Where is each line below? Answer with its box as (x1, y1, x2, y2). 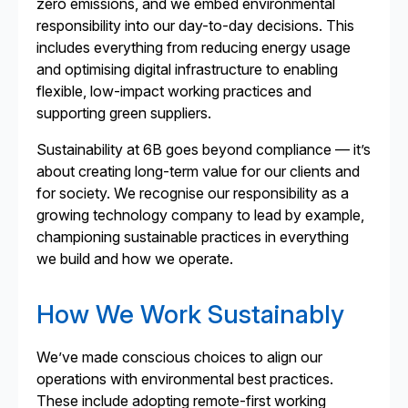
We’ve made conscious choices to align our (36, 348, 322, 366)
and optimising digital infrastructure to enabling (36, 60, 338, 78)
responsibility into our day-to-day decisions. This (36, 16, 354, 35)
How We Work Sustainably (36, 299, 344, 330)
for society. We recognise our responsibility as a (36, 184, 349, 202)
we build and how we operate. (36, 250, 233, 268)
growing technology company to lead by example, (36, 206, 364, 224)
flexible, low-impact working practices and (36, 82, 311, 100)
